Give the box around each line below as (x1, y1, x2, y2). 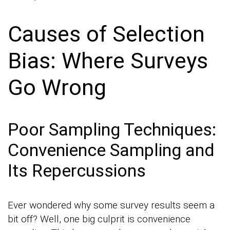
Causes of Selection (8, 21, 205, 47)
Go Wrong (8, 74, 106, 100)
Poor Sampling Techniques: (8, 119, 216, 140)
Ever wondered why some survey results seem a (8, 199, 215, 211)
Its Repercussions (8, 160, 146, 181)
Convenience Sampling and (8, 139, 215, 160)
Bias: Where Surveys (8, 47, 208, 73)
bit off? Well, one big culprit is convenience (8, 213, 190, 225)
